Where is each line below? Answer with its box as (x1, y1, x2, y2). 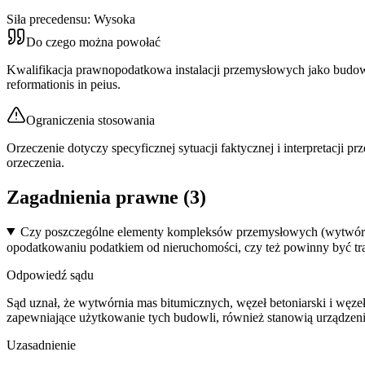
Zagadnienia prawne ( (7, 186, 190, 208)
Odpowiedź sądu (7, 267, 94, 282)
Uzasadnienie (7, 337, 76, 352)
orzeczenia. (7, 155, 64, 169)
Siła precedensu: (7, 11, 94, 26)
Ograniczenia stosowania (26, 112, 155, 127)
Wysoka (94, 11, 135, 26)
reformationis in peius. (7, 77, 121, 91)
